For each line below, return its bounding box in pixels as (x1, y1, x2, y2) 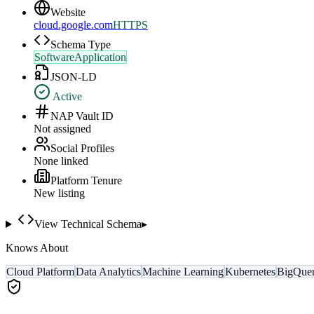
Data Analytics (76, 266, 141, 278)
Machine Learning (142, 266, 224, 278)
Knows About (6, 242, 68, 254)
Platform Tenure (50, 175, 122, 187)
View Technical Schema (34, 218, 142, 231)
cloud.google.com (34, 19, 113, 32)
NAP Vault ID (50, 110, 114, 123)
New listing (34, 187, 85, 200)
